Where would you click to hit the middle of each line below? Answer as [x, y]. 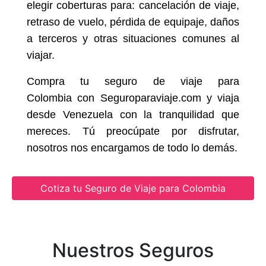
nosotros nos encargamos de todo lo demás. [132, 148]
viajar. [41, 55]
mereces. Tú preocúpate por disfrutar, [133, 131]
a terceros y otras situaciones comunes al [133, 39]
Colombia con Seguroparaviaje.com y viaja [133, 98]
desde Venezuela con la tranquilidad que [133, 115]
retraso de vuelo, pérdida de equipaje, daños [133, 22]
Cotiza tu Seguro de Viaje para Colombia [133, 188]
